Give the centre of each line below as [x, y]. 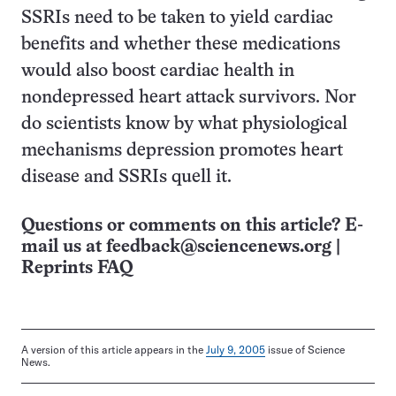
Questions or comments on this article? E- [192, 226]
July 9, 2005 [236, 350]
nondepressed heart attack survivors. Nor [189, 98]
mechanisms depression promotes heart [182, 151]
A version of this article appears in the [114, 350]
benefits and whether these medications [181, 45]
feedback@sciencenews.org [219, 247]
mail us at [64, 247]
